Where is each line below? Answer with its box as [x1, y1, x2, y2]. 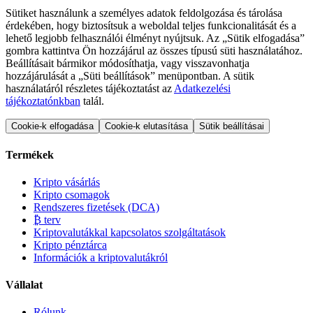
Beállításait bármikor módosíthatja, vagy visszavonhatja [6, 57, 249, 70]
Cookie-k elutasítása [105, 121, 188, 132]
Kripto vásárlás [34, 175, 100, 188]
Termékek [6, 148, 54, 161]
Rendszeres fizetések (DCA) [34, 201, 159, 213]
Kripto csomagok [34, 188, 110, 201]
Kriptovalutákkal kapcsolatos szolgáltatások [34, 226, 226, 238]
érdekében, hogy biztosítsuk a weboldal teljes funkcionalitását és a [6, 20, 296, 32]
